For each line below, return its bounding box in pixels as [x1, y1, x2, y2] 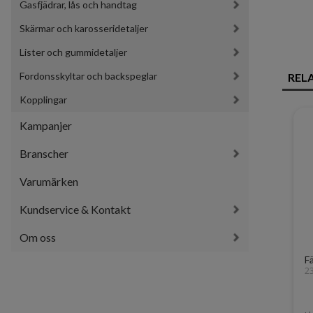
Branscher [20, 147, 68, 161]
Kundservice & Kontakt [20, 203, 131, 217]
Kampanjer [20, 119, 72, 133]
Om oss [20, 231, 56, 245]
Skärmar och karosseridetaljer [20, 22, 148, 35]
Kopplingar [20, 94, 67, 106]
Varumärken [20, 175, 78, 189]
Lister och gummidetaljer [20, 46, 127, 59]
